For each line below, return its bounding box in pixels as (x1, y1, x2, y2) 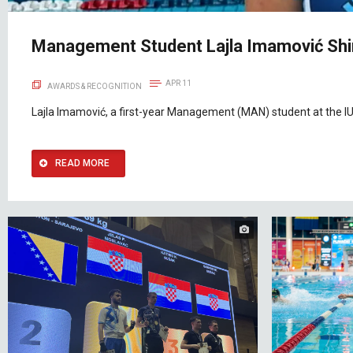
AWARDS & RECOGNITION (47, 81, 142, 91)
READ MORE (55, 157, 110, 169)
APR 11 (165, 78, 191, 87)
